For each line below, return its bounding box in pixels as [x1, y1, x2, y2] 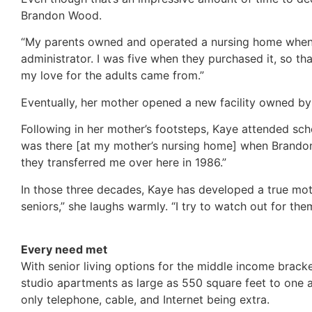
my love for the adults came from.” [21, 68, 204, 83]
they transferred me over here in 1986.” [21, 155, 226, 170]
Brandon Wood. [21, 8, 102, 22]
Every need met [21, 242, 107, 256]
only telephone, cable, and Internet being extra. [21, 292, 270, 306]
